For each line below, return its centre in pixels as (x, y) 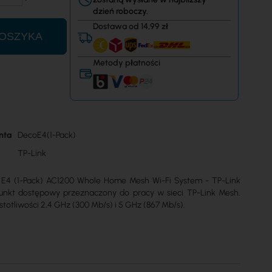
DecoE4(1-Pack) (46, 135)
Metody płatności (127, 63)
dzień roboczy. (121, 12)
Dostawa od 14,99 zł (131, 27)
